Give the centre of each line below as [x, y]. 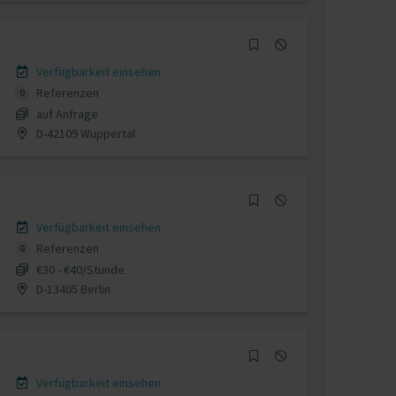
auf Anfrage [67, 114]
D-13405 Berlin [72, 289]
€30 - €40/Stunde [80, 269]
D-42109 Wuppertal [84, 133]
